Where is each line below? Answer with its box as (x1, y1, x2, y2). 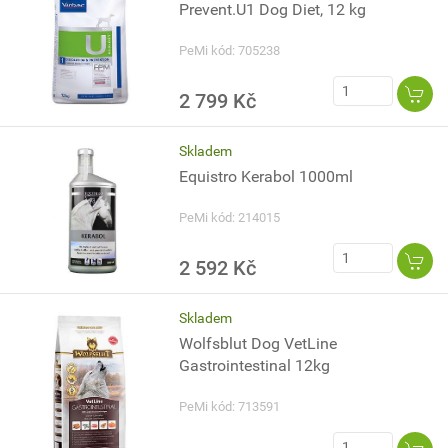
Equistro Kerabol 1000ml (179, 167, 354, 186)
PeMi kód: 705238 (179, 43, 281, 58)
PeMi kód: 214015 (179, 210, 281, 225)
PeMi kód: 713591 (179, 399, 281, 414)
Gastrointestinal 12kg (179, 356, 331, 375)
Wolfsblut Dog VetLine (179, 334, 338, 353)
